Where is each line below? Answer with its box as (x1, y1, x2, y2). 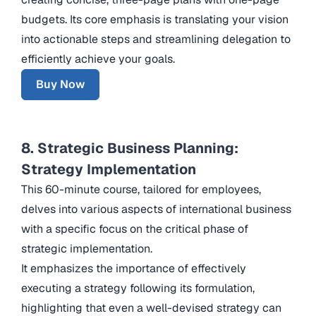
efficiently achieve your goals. (21, 51, 175, 66)
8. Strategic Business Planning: (21, 138, 238, 157)
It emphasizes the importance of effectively (21, 260, 246, 276)
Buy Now (36, 76, 85, 92)
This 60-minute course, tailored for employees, (21, 181, 261, 197)
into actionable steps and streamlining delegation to (21, 31, 291, 47)
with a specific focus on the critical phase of (21, 221, 248, 236)
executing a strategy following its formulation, (21, 280, 255, 296)
